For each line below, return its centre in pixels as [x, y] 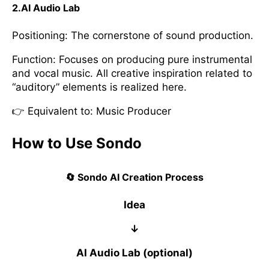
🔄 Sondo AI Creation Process [134, 177]
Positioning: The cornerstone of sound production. [133, 35]
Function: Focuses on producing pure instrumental [132, 59]
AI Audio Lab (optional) [134, 253]
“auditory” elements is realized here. [99, 87]
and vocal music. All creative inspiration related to [132, 73]
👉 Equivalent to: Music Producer [92, 111]
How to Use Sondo [77, 143]
